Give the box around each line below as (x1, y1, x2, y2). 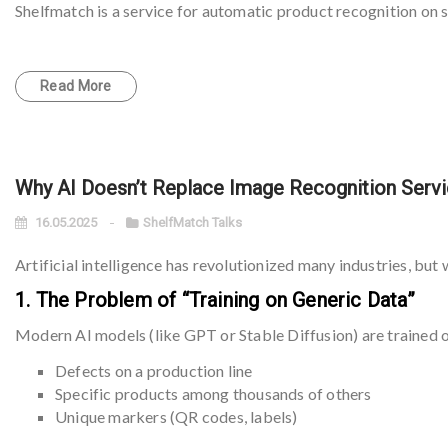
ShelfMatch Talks (143, 215, 242, 230)
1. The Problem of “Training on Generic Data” (15, 288, 415, 312)
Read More (40, 78, 112, 94)
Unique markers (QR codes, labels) (55, 407, 298, 426)
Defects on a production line (55, 361, 253, 380)
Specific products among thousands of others (55, 384, 372, 403)
